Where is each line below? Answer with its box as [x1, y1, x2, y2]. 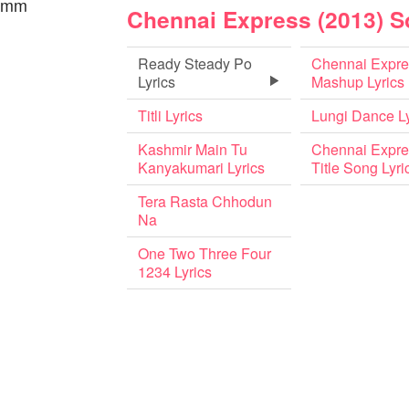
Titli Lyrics [138, 105, 203, 126]
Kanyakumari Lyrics [138, 157, 265, 178]
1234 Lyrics [138, 261, 212, 282]
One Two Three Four [138, 243, 271, 264]
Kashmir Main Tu [138, 139, 247, 160]
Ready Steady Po [138, 53, 252, 74]
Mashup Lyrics [310, 71, 404, 92]
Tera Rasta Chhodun [138, 191, 272, 212]
